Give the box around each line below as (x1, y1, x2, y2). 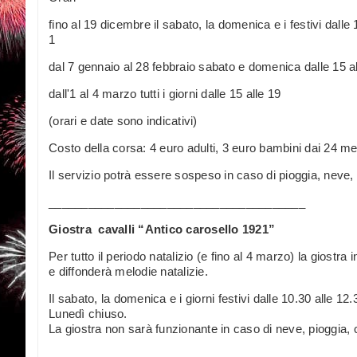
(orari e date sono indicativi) (49, 113, 198, 127)
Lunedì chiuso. (49, 306, 127, 320)
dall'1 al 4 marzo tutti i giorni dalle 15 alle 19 (49, 86, 281, 100)
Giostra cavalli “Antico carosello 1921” (49, 222, 275, 236)
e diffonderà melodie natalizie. (49, 264, 208, 278)
